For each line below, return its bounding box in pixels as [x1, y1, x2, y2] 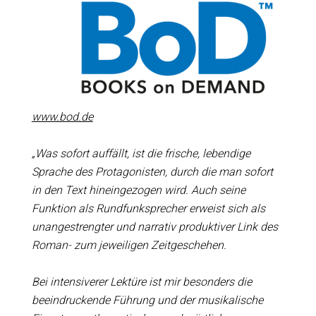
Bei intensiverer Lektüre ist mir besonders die [31, 275, 252, 288]
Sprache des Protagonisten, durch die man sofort [31, 165, 273, 178]
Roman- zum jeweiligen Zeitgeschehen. [31, 238, 226, 252]
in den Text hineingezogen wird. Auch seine [31, 183, 245, 197]
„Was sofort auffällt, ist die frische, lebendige [31, 147, 250, 160]
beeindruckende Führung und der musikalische [31, 293, 263, 307]
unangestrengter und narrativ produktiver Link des [31, 220, 278, 233]
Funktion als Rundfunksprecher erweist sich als [31, 202, 265, 215]
